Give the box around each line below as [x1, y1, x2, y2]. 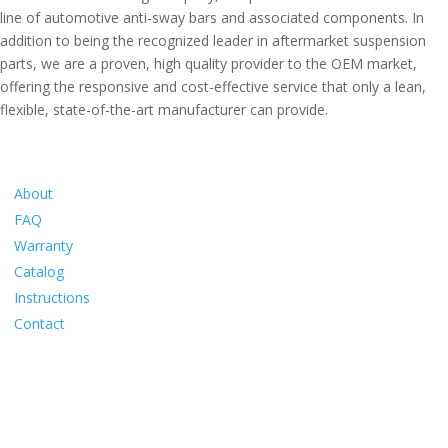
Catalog [14, 261, 64, 281]
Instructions [14, 287, 90, 307]
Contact [14, 313, 65, 333]
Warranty [14, 235, 73, 255]
